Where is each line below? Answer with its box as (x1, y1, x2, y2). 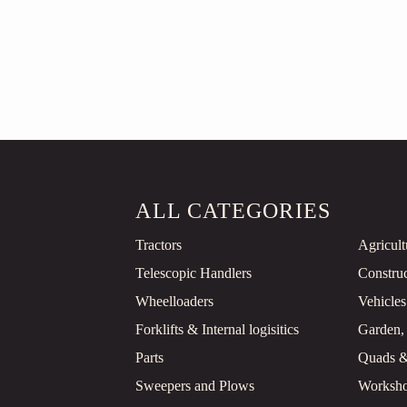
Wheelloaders (135, 293, 214, 310)
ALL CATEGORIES (135, 199, 332, 223)
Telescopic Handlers (135, 265, 253, 282)
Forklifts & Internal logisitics (135, 322, 300, 338)
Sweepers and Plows (135, 378, 255, 394)
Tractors (135, 237, 183, 253)
